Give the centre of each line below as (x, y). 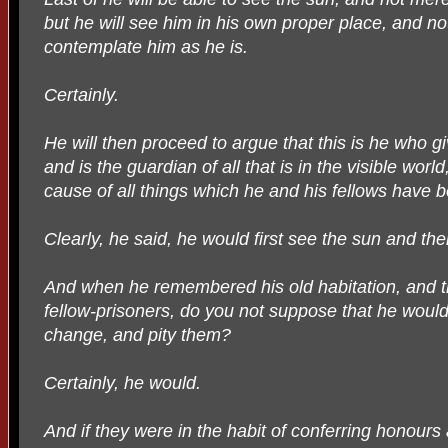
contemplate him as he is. (146, 47)
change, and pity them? (137, 335)
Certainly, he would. (122, 383)
